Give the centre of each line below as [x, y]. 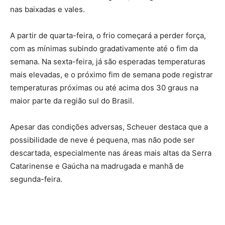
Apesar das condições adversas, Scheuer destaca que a [109, 127]
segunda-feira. [36, 179]
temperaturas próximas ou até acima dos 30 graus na [104, 88]
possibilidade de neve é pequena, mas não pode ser [102, 140]
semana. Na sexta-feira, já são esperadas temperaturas [108, 62]
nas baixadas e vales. [47, 10]
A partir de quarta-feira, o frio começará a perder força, [108, 36]
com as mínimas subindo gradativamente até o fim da [104, 49]
